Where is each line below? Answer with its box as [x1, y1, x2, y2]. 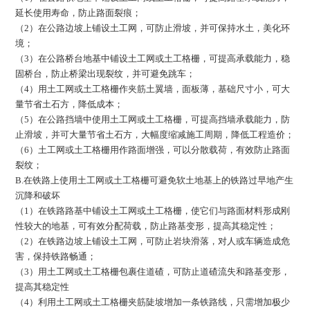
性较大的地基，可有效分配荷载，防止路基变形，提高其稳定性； [15, 220, 277, 231]
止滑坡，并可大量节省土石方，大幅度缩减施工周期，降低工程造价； [15, 129, 295, 140]
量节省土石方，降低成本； [15, 98, 124, 109]
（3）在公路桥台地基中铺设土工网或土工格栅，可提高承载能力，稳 [15, 53, 291, 64]
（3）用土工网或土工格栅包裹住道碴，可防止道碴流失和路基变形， [15, 266, 291, 277]
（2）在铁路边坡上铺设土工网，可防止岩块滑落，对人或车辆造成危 [15, 235, 291, 246]
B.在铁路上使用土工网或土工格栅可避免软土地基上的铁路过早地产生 [15, 174, 294, 185]
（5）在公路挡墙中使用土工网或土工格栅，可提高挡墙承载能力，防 [15, 113, 291, 125]
